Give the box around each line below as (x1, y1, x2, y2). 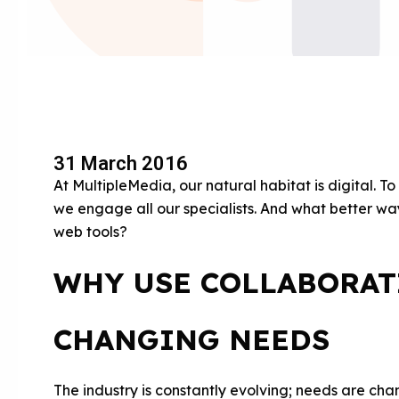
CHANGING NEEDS (53, 322, 330, 357)
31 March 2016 (53, 152, 188, 175)
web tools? (53, 223, 134, 240)
